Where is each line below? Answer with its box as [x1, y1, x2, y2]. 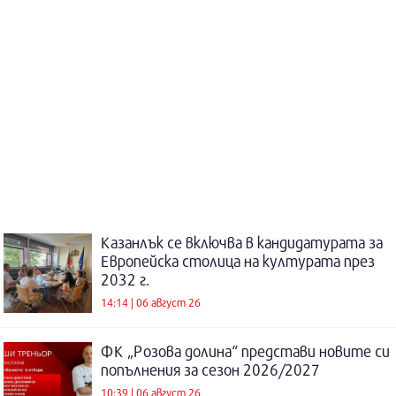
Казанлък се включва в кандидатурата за [101, 233, 383, 253]
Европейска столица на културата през [101, 252, 375, 271]
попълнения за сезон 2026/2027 [101, 361, 320, 380]
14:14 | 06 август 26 [101, 294, 201, 309]
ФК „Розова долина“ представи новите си [101, 342, 390, 362]
